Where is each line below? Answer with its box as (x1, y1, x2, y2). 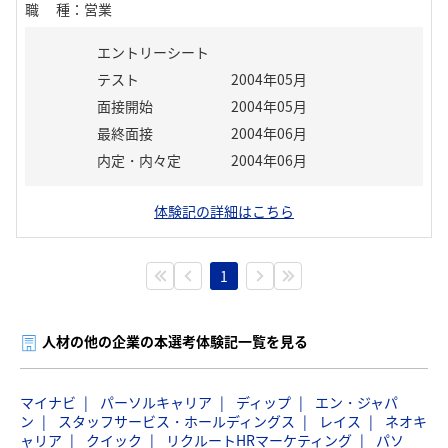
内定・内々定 (97, 150, 181, 170)
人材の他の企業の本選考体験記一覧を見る (42, 331, 308, 351)
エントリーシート (97, 42, 209, 62)
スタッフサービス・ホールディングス (58, 411, 295, 431)
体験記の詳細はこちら (154, 201, 294, 221)
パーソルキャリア (100, 392, 212, 412)
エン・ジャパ (315, 392, 398, 412)
